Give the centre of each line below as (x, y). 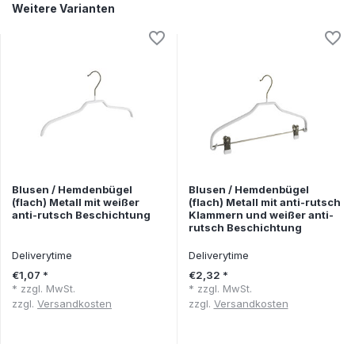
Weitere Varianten (63, 9)
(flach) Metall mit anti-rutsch (264, 202)
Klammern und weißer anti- (261, 214)
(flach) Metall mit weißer (76, 202)
